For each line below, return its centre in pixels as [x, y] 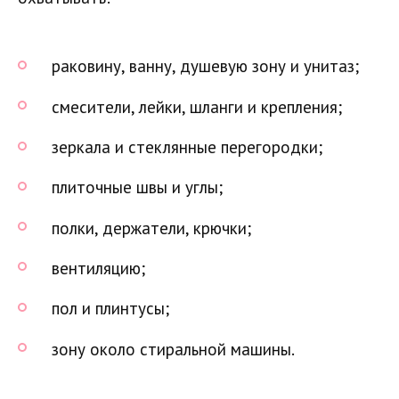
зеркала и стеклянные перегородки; [187, 147]
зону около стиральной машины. [173, 349]
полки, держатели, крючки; [151, 228]
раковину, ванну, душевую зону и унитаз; [205, 66]
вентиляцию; [98, 268]
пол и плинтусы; [110, 309]
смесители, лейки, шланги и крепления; [197, 106]
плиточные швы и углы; [137, 187]
